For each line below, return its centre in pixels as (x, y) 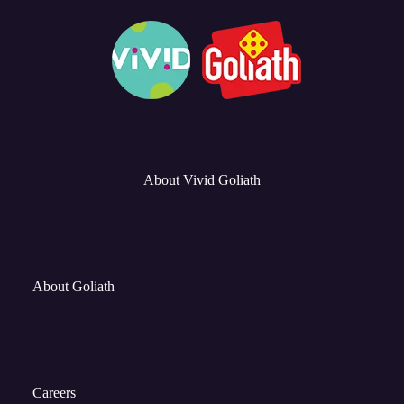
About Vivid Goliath (202, 180)
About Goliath (73, 287)
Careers (54, 393)
